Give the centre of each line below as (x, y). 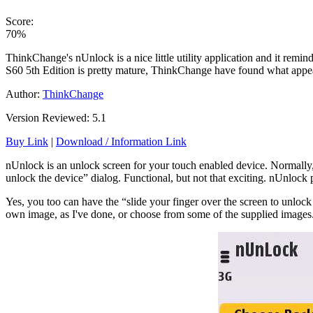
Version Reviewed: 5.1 (56, 117)
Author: (24, 94)
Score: (20, 21)
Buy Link (27, 141)
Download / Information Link (121, 141)
